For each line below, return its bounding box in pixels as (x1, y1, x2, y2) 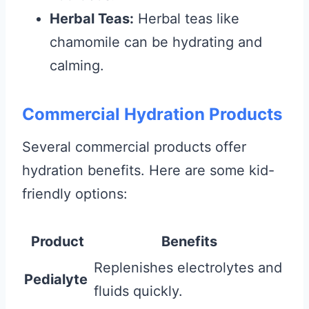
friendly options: (22, 185, 128, 202)
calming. (50, 57, 104, 74)
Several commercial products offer (22, 138, 246, 155)
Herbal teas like (134, 10, 239, 27)
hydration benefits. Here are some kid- (22, 161, 275, 179)
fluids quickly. (94, 282, 183, 299)
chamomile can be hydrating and (50, 33, 262, 50)
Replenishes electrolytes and (94, 259, 282, 276)
